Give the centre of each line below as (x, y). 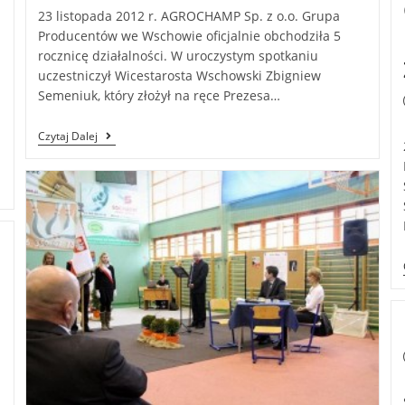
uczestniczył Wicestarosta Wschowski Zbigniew (179, 76)
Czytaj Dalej (67, 137)
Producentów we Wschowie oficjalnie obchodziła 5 (189, 36)
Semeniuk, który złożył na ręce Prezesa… (159, 96)
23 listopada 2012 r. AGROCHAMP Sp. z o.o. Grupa (188, 16)
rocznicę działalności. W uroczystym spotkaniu (178, 56)
